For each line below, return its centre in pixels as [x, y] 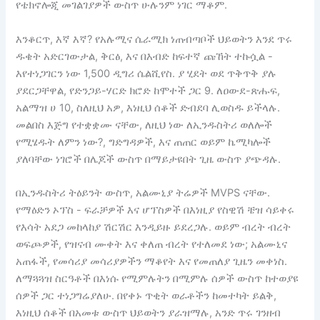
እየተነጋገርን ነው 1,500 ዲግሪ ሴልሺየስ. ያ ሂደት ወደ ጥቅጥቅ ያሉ [146, 73]
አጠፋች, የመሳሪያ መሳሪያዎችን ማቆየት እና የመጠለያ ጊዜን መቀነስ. [152, 261]
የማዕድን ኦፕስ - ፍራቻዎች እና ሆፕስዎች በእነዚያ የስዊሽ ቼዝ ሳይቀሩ [155, 210]
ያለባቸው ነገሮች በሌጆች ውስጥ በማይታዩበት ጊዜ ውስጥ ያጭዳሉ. [149, 159]
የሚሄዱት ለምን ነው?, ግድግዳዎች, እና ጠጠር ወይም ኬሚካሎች [144, 142]
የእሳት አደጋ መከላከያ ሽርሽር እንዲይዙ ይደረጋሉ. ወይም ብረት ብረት [154, 227]
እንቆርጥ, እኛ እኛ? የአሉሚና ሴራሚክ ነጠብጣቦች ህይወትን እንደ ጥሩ [154, 39]
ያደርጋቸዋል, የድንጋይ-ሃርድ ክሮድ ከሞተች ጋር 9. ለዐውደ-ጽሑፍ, [148, 90]
